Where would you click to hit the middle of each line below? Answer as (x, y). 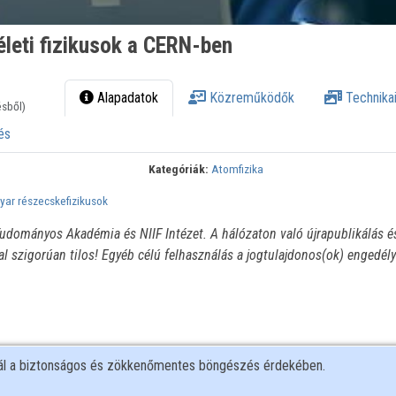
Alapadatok (126, 98)
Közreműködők (251, 98)
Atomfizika (238, 169)
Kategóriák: (179, 169)
